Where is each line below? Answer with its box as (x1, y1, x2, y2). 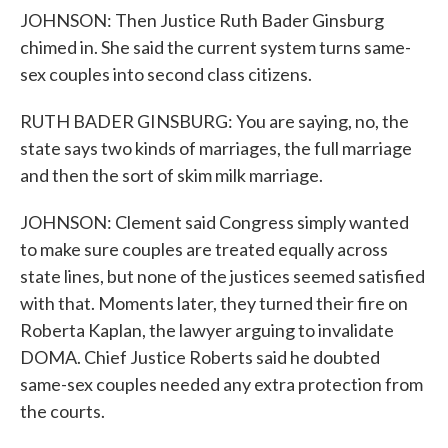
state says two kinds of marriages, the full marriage (20, 137, 412, 159)
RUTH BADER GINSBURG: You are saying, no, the (20, 110, 409, 132)
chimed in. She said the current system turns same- (20, 36, 411, 58)
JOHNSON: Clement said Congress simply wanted (20, 211, 409, 233)
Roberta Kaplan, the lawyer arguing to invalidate (20, 319, 394, 341)
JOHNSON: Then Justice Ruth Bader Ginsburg (20, 9, 384, 31)
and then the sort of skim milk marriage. (20, 164, 323, 186)
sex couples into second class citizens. (20, 63, 312, 85)
